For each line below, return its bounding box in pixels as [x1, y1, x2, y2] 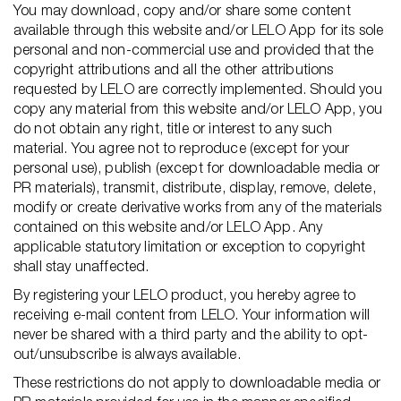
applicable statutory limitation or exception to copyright [13, 238, 366, 254]
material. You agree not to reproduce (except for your [13, 140, 350, 156]
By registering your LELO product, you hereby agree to [13, 286, 356, 303]
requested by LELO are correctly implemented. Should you [13, 81, 382, 97]
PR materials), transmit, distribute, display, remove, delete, [13, 179, 376, 195]
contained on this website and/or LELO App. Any [13, 218, 323, 235]
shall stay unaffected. [13, 258, 149, 274]
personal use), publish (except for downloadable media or [13, 159, 380, 175]
